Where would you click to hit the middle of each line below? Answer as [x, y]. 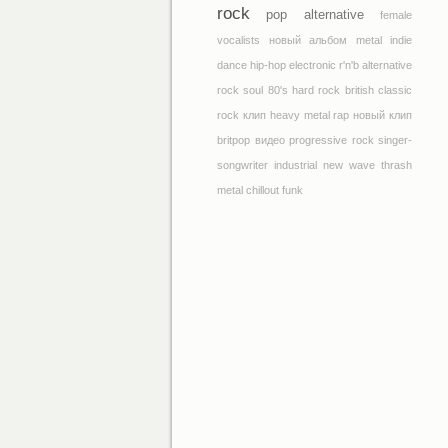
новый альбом [307, 40]
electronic [312, 65]
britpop [233, 140]
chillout [262, 190]
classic [395, 90]
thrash [396, 165]
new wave [349, 165]
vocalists [238, 40]
